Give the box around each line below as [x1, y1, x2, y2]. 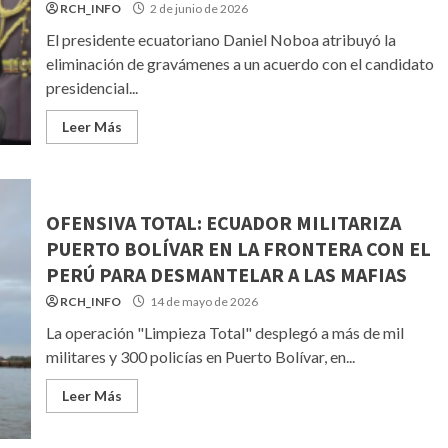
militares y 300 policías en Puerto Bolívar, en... [45, 347, 355, 366]
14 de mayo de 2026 [147, 294, 258, 309]
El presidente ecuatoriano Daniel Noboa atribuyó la [45, 30, 396, 49]
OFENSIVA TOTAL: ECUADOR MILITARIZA [45, 210, 401, 235]
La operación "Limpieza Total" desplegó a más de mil [45, 323, 404, 342]
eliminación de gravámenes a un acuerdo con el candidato [45, 54, 434, 73]
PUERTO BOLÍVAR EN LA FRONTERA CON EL [45, 236, 431, 261]
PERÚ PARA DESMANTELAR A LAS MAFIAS [45, 262, 407, 287]
